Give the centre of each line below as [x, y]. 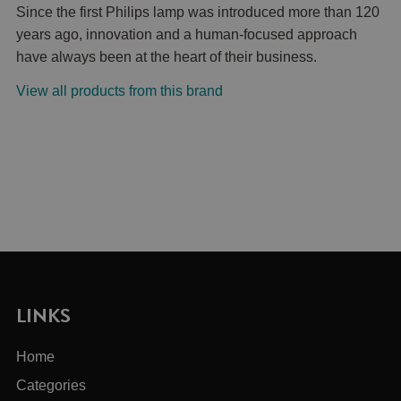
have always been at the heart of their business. [167, 57]
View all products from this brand [120, 91]
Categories [51, 386]
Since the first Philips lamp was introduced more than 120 [198, 13]
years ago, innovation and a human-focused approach [187, 35]
